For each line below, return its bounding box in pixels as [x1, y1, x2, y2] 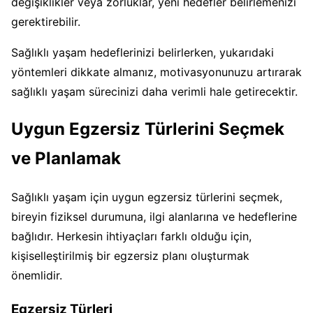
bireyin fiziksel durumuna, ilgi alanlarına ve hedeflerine [11, 210, 297, 224]
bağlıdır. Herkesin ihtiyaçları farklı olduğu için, [11, 229, 252, 244]
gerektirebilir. [11, 14, 80, 29]
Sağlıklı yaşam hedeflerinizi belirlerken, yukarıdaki [11, 45, 274, 59]
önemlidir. [11, 268, 62, 283]
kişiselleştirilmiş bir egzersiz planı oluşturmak [11, 249, 249, 263]
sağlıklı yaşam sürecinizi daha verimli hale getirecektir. [11, 84, 298, 99]
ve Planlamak [11, 148, 121, 169]
